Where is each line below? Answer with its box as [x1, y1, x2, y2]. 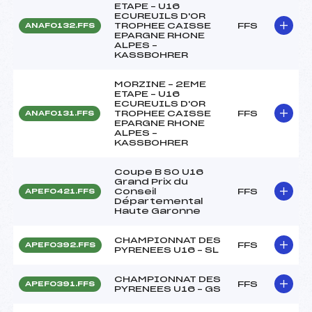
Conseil [114, 187, 157, 196]
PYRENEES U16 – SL [114, 245, 219, 254]
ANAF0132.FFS [25, 22, 95, 29]
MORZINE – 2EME [114, 79, 206, 88]
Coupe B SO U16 [114, 167, 203, 176]
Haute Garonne [114, 206, 201, 215]
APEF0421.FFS [25, 187, 95, 195]
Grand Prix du [114, 177, 188, 186]
